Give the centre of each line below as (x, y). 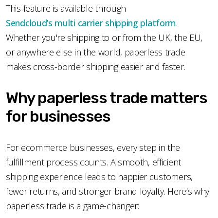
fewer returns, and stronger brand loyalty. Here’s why (108, 191)
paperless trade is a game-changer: (74, 206)
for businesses (58, 116)
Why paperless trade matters (107, 98)
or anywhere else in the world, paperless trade (96, 52)
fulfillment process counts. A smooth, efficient (93, 162)
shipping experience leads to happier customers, (99, 176)
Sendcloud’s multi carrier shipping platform (91, 23)
